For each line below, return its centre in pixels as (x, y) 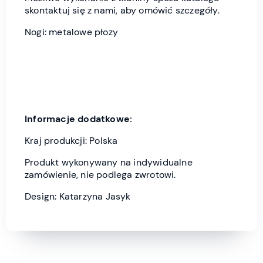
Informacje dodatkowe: (79, 119)
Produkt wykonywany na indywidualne (109, 163)
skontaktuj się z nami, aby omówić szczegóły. (122, 11)
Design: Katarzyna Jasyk (78, 197)
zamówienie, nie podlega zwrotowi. (100, 175)
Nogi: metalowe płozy (71, 32)
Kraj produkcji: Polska (71, 141)
